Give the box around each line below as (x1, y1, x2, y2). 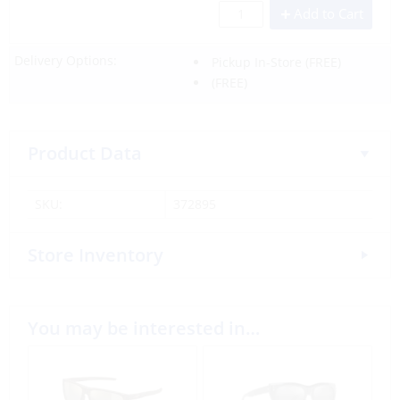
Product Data (28, 141, 142, 165)
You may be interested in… (28, 316, 260, 340)
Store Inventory (28, 243, 163, 267)
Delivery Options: (14, 52, 117, 69)
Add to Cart (294, 4, 363, 22)
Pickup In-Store (211, 54, 302, 71)
